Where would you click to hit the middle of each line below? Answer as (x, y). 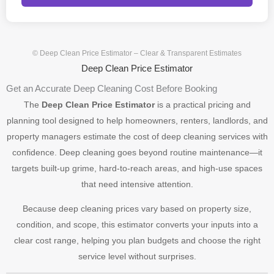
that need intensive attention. (137, 184)
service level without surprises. (137, 256)
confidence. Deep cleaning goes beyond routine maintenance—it (137, 152)
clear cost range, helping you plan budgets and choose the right (137, 240)
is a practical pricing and (202, 105)
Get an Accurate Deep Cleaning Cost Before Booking (112, 88)
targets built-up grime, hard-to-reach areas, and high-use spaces (137, 168)
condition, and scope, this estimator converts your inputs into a (137, 224)
